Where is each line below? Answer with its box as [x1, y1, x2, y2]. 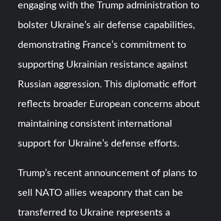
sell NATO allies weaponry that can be [18, 188, 184, 198]
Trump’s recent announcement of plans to [18, 168, 197, 179]
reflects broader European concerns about [18, 99, 200, 110]
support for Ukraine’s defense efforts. [18, 139, 180, 149]
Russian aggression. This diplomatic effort [18, 79, 197, 90]
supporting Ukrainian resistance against [18, 60, 188, 70]
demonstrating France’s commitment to [18, 40, 186, 50]
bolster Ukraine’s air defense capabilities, [18, 20, 196, 31]
